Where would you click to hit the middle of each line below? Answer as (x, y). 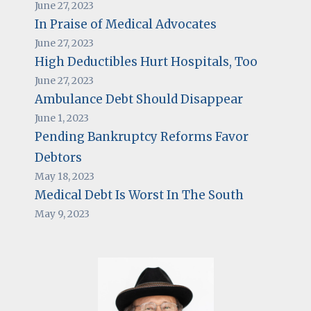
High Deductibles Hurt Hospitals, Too (146, 61)
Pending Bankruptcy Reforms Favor (141, 136)
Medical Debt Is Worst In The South (139, 195)
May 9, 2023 (62, 213)
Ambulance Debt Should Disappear (138, 99)
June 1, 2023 (61, 118)
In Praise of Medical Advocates (125, 24)
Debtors (58, 157)
